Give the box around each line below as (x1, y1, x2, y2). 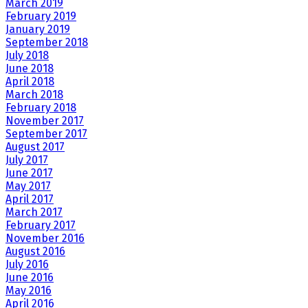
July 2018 (5, 49, 49, 63)
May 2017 (5, 179, 51, 193)
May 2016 (5, 284, 52, 298)
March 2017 (5, 206, 63, 219)
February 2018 (5, 101, 76, 115)
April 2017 (5, 192, 54, 206)
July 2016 (5, 258, 49, 272)
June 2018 (5, 62, 54, 76)
